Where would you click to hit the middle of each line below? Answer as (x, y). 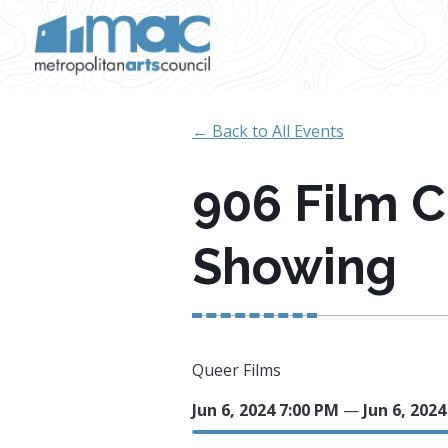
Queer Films (238, 370)
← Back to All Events (268, 131)
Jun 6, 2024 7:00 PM (265, 410)
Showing (294, 266)
